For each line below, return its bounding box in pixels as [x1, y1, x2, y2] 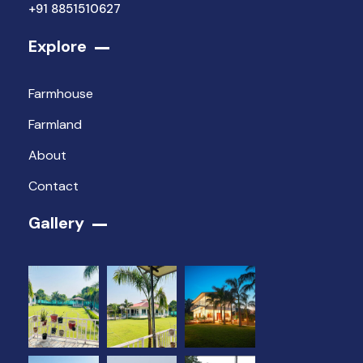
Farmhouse [28, 85, 93, 103]
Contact [28, 177, 79, 195]
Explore [28, 36, 87, 58]
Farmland [28, 116, 82, 134]
